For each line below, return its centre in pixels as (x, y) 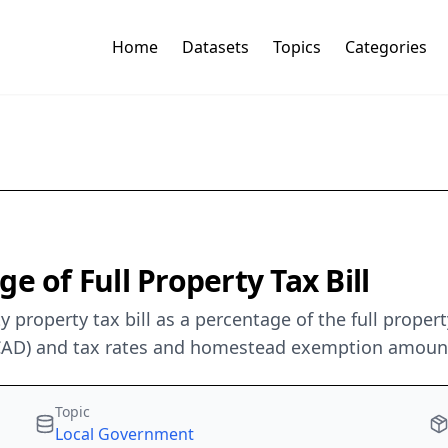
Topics (296, 47)
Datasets (215, 47)
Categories (385, 47)
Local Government (125, 434)
